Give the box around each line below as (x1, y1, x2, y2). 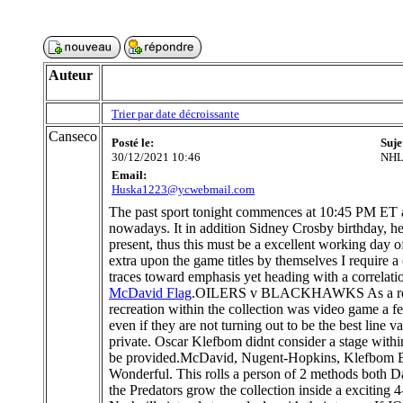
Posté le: (112, 136, 154, 149)
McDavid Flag (109, 285, 192, 300)
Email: (112, 168, 147, 182)
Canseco (49, 129, 97, 144)
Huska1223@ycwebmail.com (112, 183, 255, 196)
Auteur (49, 67, 93, 83)
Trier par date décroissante (112, 107, 239, 121)
